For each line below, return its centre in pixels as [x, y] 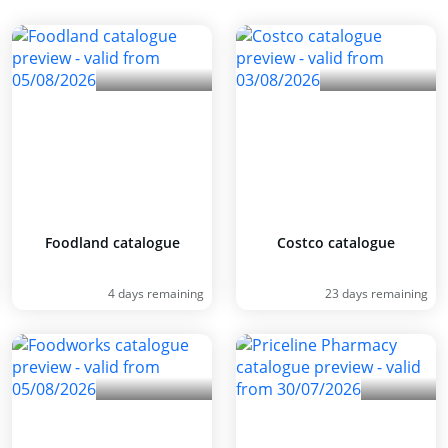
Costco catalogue [336, 242]
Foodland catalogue [112, 242]
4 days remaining [156, 293]
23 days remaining [376, 293]
